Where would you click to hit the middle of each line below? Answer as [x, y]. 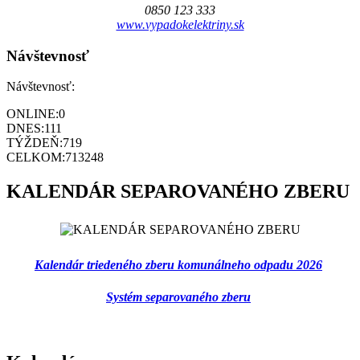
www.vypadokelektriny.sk [180, 24]
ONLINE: [33, 114]
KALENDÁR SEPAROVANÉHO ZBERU [178, 192]
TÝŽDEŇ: [35, 143]
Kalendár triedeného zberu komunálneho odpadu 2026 [178, 265]
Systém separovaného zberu [178, 297]
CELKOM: [36, 157]
